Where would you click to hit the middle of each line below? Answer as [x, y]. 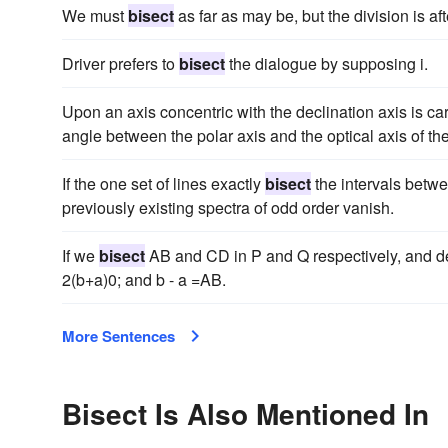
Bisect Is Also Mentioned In [245, 413]
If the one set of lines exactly [163, 183]
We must [95, 15]
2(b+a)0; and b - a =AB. [144, 279]
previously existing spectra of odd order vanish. [228, 207]
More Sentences [118, 336]
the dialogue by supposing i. [326, 63]
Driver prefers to [120, 63]
